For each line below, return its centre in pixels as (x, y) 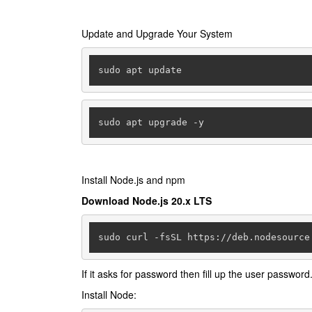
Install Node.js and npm (135, 180)
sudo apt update (140, 70)
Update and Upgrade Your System (157, 33)
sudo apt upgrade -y (151, 122)
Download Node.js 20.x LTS (147, 201)
